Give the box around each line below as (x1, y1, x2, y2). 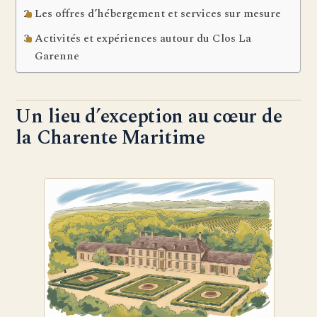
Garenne (34, 47, 79, 65)
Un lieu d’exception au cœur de (16, 102, 282, 132)
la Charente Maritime (16, 123, 205, 154)
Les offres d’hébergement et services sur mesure (34, 5, 281, 23)
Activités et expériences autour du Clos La (34, 30, 251, 47)
